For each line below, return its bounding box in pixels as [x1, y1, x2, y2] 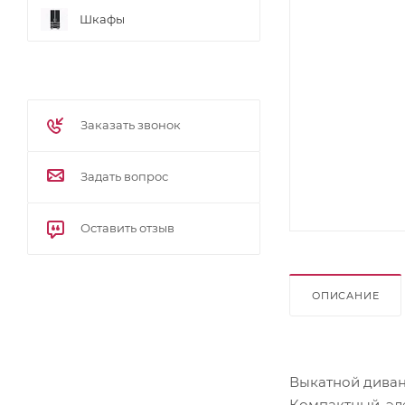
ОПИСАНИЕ [312, 288, 380, 302]
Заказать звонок [80, 118, 181, 133]
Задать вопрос [80, 169, 168, 184]
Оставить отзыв [80, 221, 174, 236]
